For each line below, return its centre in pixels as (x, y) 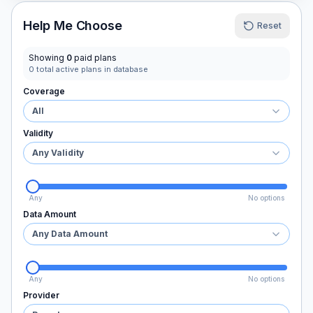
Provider (41, 295)
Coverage (44, 91)
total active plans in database (91, 69)
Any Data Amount (70, 234)
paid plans (94, 58)
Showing (48, 58)
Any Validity (58, 153)
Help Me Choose (73, 26)
